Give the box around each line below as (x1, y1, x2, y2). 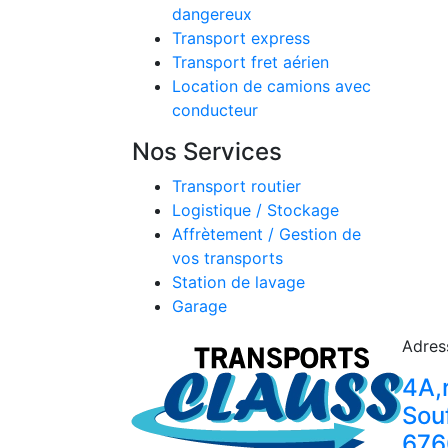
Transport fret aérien (172, 52, 329, 72)
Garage (172, 296, 227, 316)
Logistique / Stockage (172, 200, 339, 220)
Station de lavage (172, 272, 305, 292)
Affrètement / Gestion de (172, 224, 361, 244)
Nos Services (132, 137, 282, 166)
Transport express (172, 28, 310, 48)
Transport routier (172, 176, 301, 196)
